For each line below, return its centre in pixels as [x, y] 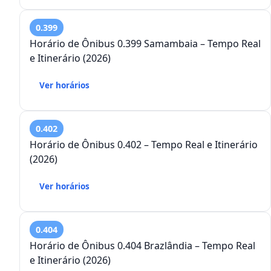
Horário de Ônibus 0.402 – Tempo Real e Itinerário [87, 145]
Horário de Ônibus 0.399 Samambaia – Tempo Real [145, 44]
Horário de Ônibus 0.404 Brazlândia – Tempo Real [142, 246]
